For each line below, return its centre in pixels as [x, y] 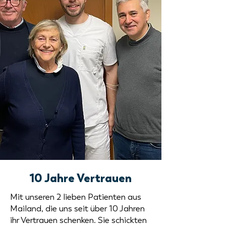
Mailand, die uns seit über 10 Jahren [77, 208]
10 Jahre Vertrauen [81, 178]
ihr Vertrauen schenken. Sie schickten [78, 220]
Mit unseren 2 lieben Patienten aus [76, 197]
